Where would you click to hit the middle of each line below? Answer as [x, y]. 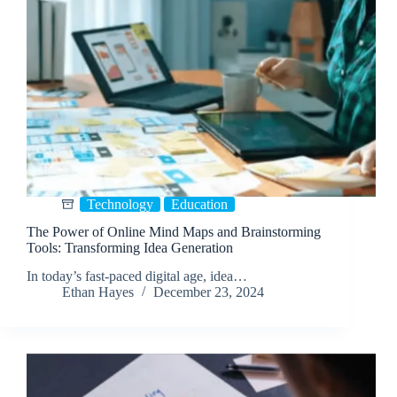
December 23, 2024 [209, 292]
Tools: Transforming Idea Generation [130, 247]
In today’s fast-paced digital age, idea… [137, 276]
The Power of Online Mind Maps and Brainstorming [174, 231]
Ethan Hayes [98, 292]
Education [199, 204]
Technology [120, 204]
